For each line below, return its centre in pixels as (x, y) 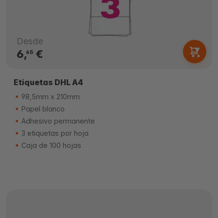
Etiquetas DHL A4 (48, 82)
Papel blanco (42, 109)
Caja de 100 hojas (50, 145)
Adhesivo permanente (57, 121)
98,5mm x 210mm (50, 97)
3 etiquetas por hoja (54, 133)
